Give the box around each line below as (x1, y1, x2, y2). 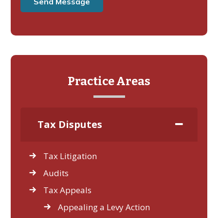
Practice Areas (68, 74, 150, 88)
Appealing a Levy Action (58, 201, 150, 213)
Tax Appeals (43, 184, 92, 196)
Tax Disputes (37, 118, 103, 131)
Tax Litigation (43, 150, 97, 162)
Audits (43, 167, 69, 179)
